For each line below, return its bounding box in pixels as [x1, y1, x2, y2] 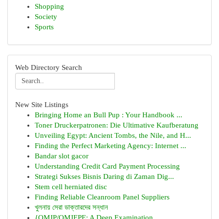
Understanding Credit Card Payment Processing [35, 162, 180, 170]
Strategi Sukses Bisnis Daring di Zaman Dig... [35, 173, 174, 180]
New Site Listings [15, 101, 68, 109]
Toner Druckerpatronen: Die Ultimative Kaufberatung [35, 121, 198, 129]
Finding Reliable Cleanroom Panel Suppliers [35, 193, 170, 201]
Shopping [35, 2, 64, 10]
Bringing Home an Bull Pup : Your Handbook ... [35, 111, 182, 119]
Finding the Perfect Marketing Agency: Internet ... [35, 142, 186, 150]
